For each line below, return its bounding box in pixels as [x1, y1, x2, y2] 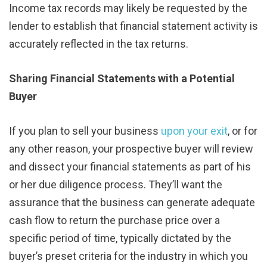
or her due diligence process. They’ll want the [9, 178, 222, 191]
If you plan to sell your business [9, 124, 161, 137]
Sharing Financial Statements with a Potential [9, 72, 235, 85]
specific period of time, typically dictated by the [9, 231, 231, 244]
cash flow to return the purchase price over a [9, 213, 220, 226]
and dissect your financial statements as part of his [9, 160, 251, 173]
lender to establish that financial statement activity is [9, 19, 258, 32]
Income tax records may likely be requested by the [9, 1, 247, 14]
